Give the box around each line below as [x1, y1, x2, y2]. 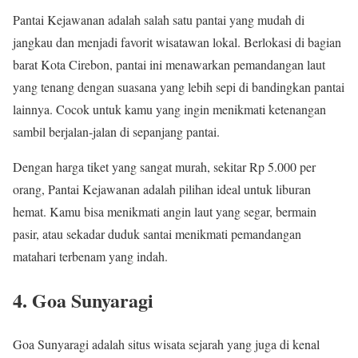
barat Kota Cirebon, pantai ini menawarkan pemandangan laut [13, 56, 325, 74]
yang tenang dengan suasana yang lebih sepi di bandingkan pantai [13, 78, 344, 96]
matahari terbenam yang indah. [13, 248, 168, 265]
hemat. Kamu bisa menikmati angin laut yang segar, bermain [13, 203, 316, 221]
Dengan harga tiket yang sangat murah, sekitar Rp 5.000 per [13, 158, 316, 176]
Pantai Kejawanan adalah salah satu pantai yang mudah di [13, 11, 304, 29]
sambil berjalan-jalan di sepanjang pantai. [13, 123, 220, 141]
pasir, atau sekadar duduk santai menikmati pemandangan [13, 225, 301, 243]
